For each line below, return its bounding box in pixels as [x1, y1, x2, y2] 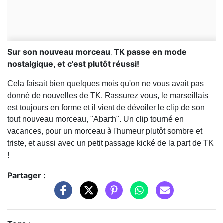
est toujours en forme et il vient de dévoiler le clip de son [7, 103, 205, 112]
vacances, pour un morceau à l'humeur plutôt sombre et [7, 127, 202, 136]
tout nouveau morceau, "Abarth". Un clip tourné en [7, 115, 184, 124]
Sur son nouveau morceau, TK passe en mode [7, 47, 187, 57]
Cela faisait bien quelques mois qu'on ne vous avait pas [7, 79, 204, 88]
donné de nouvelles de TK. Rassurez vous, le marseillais [7, 91, 208, 100]
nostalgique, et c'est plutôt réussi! [7, 59, 139, 69]
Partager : [7, 170, 46, 181]
